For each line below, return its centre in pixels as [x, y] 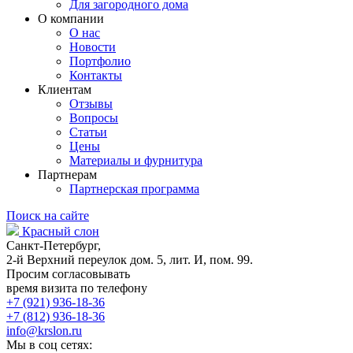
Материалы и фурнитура [136, 161]
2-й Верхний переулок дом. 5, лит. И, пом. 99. [130, 260]
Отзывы [91, 104]
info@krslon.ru [44, 331]
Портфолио [100, 61]
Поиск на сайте [48, 216]
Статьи [88, 132]
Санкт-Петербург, [54, 246]
